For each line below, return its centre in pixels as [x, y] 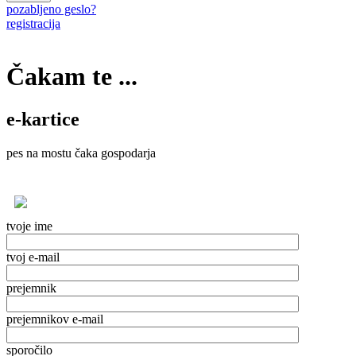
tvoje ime [29, 226]
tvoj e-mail [33, 257]
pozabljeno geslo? [51, 9]
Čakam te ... [72, 77]
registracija [33, 23]
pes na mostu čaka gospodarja [81, 153]
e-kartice [43, 119]
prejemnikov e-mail [55, 319]
